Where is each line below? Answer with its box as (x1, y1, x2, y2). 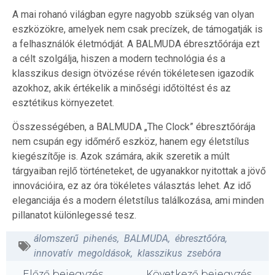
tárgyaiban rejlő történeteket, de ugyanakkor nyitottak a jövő (12, 165, 266, 177)
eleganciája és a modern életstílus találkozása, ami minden (12, 194, 264, 206)
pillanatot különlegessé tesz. (12, 209, 136, 221)
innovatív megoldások (34, 247, 131, 259)
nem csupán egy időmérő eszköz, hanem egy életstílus (12, 135, 249, 147)
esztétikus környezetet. (12, 97, 114, 109)
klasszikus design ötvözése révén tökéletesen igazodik (12, 68, 254, 80)
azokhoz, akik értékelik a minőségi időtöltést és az (12, 82, 231, 95)
